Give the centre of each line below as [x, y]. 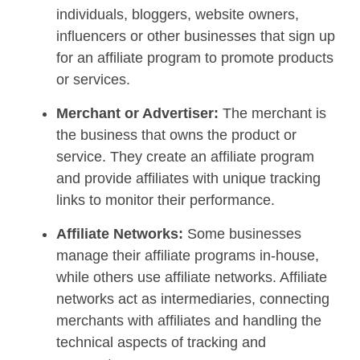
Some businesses [244, 233]
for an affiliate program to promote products [195, 57]
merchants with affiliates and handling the [189, 320]
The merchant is [274, 113]
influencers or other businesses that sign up [196, 36]
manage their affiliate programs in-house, [188, 255]
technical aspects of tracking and [161, 342]
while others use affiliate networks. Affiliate [192, 277]
